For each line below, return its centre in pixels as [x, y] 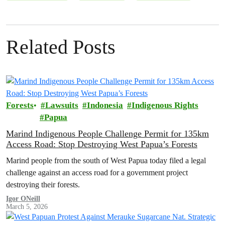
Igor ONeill [23, 199]
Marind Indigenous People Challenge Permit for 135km [107, 134]
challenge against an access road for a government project [97, 173]
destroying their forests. [43, 185]
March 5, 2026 [27, 207]
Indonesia [105, 105]
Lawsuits [62, 105]
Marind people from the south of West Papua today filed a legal [106, 160]
